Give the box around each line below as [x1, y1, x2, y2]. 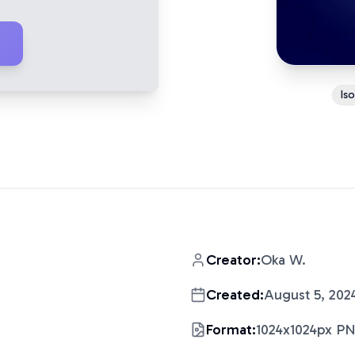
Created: [206, 286, 264, 303]
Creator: [206, 251, 261, 269]
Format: [206, 321, 256, 338]
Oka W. [261, 251, 306, 269]
